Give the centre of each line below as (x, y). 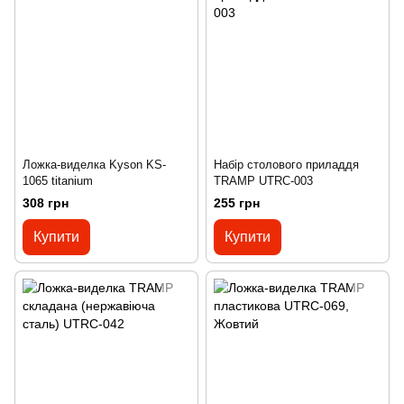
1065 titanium (58, 180)
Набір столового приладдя (286, 164)
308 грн (46, 202)
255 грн (237, 202)
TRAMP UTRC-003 (263, 180)
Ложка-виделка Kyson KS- (94, 164)
